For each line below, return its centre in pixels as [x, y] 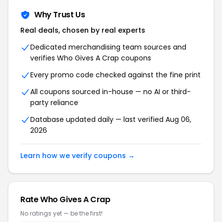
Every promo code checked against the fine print [115, 75]
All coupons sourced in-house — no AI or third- [111, 92]
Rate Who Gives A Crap [65, 199]
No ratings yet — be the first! [61, 213]
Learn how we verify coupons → [78, 156]
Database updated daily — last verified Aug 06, [111, 119]
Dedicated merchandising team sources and [108, 47]
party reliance [54, 103]
